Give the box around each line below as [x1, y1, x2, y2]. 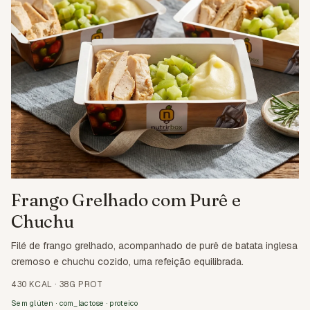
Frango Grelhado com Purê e [11, 189, 241, 210]
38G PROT [59, 278, 103, 290]
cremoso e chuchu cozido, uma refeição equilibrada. [11, 255, 244, 268]
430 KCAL [11, 278, 53, 290]
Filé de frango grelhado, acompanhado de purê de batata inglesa [11, 239, 298, 252]
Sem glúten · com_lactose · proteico [11, 298, 138, 308]
